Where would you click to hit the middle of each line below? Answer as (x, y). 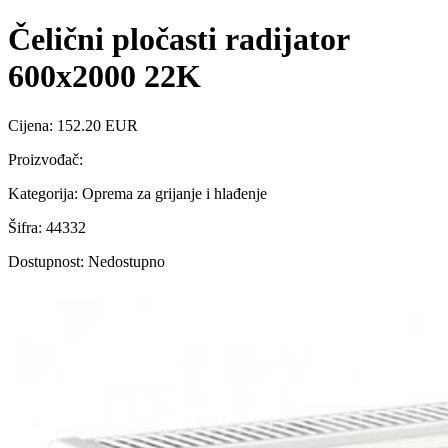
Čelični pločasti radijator (178, 39)
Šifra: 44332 (47, 227)
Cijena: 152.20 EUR (73, 125)
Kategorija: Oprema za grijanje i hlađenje (137, 193)
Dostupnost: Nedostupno (86, 261)
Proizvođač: (45, 159)
